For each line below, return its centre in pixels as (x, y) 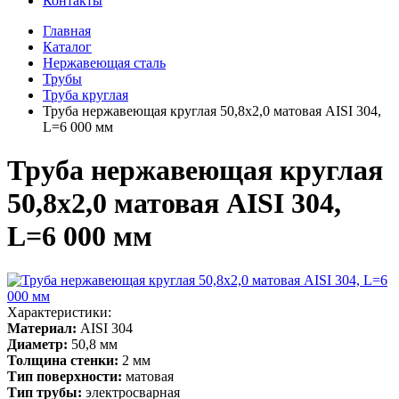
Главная (67, 31)
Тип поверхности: (65, 376)
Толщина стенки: (63, 360)
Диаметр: (37, 344)
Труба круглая (85, 95)
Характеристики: (59, 312)
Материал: (42, 328)
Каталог (67, 47)
